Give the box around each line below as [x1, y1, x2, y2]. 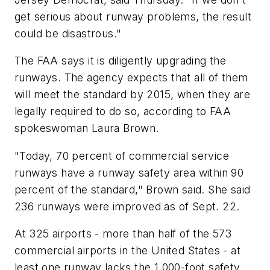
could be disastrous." [14, 27, 122, 40]
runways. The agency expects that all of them [14, 71, 248, 84]
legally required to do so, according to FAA [14, 105, 231, 118]
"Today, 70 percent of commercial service [14, 149, 229, 162]
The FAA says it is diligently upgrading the [14, 54, 227, 67]
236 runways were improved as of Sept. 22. [14, 199, 240, 213]
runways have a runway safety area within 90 [14, 166, 244, 179]
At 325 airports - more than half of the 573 [14, 227, 232, 240]
